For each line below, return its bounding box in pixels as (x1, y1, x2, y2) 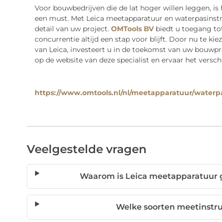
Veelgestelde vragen (26, 142, 147, 157)
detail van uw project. (34, 24, 111, 34)
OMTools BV (111, 24, 154, 34)
